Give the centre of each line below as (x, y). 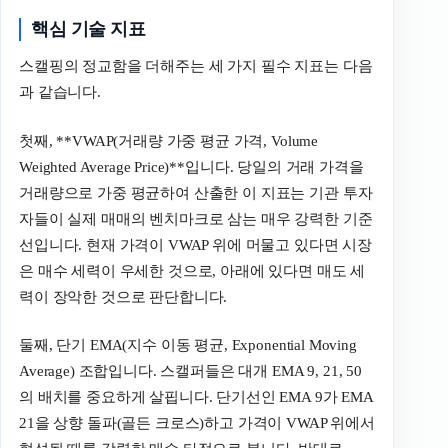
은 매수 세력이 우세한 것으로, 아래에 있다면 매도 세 (192, 270)
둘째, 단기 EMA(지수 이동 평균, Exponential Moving (188, 345)
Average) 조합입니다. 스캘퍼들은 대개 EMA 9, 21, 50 (190, 371)
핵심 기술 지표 (88, 28)
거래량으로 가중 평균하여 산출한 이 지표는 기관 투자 (196, 192)
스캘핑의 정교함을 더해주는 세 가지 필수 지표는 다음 (196, 66)
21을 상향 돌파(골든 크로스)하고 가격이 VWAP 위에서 (197, 423)
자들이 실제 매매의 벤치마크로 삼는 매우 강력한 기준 (196, 218)
